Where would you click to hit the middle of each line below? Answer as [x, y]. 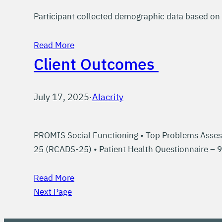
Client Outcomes [96, 64]
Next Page [53, 192]
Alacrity [108, 97]
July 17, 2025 [61, 97]
